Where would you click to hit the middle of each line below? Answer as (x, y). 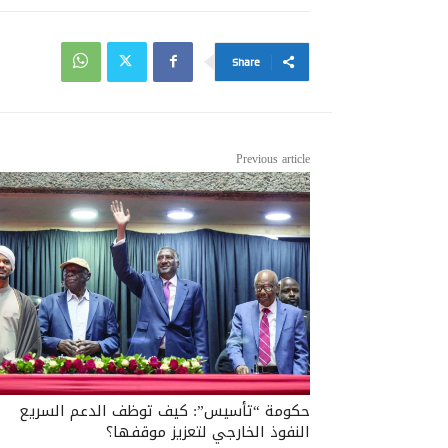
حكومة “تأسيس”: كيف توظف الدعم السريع (164, 410)
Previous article (273, 158)
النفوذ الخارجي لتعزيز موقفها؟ (208, 431)
